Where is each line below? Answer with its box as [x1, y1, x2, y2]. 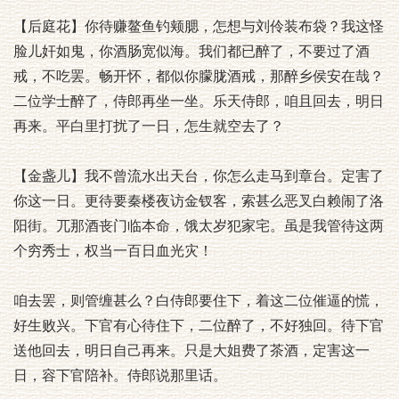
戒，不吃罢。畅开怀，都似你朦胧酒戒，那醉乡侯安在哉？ [13, 69, 384, 84]
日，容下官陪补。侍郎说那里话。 [13, 368, 227, 383]
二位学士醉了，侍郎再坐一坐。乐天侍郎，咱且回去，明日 [13, 94, 384, 109]
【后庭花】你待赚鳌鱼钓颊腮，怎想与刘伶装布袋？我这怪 [13, 19, 384, 34]
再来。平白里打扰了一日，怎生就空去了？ [13, 118, 284, 134]
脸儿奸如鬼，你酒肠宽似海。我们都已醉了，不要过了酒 [13, 44, 370, 59]
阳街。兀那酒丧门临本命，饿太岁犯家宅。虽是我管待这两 [13, 218, 384, 233]
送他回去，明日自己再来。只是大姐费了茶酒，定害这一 [13, 343, 370, 358]
